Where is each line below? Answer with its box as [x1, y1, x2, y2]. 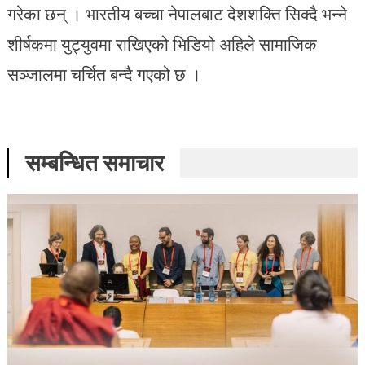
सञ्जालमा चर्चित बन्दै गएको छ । [7, 60, 201, 87]
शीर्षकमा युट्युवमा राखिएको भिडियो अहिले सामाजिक [7, 30, 317, 57]
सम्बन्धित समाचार [24, 144, 164, 180]
